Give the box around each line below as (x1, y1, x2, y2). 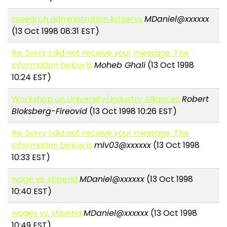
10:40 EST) (12, 185, 52, 198)
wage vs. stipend (12, 173, 78, 185)
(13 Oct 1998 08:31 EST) (12, 25, 100, 37)
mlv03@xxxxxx (94, 139, 152, 152)
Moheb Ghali (94, 59, 146, 71)
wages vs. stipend (12, 207, 82, 219)
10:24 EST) (12, 71, 52, 84)
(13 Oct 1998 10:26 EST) (87, 105, 177, 118)
